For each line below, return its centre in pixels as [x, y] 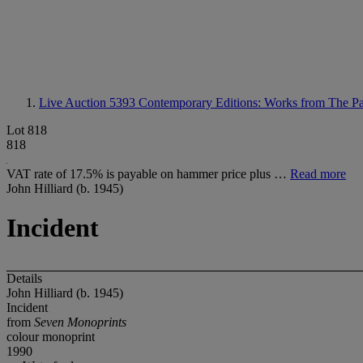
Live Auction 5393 [89, 102]
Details [24, 278]
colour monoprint [51, 336]
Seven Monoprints [80, 322]
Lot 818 [27, 130]
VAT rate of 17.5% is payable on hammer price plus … [148, 174]
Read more [318, 174]
